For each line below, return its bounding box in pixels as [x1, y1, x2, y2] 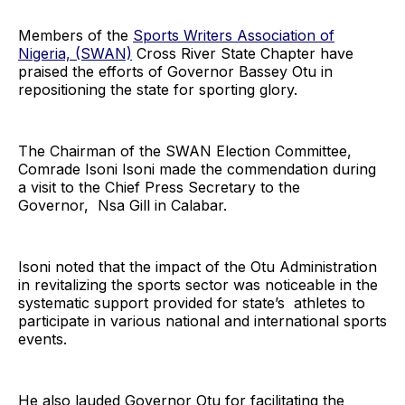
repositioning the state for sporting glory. [18, 80, 297, 99]
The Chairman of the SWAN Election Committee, [18, 141, 352, 160]
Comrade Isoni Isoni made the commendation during [18, 159, 376, 178]
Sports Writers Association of [133, 25, 334, 44]
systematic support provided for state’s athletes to [18, 293, 365, 312]
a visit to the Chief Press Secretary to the [18, 177, 300, 196]
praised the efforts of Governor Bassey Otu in [18, 61, 333, 80]
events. [18, 329, 67, 348]
